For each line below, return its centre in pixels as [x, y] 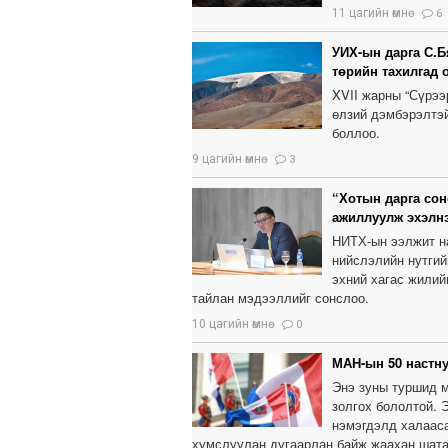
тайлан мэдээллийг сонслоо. [280, 298]
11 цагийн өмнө [370, 13]
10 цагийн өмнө [230, 324]
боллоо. [356, 133]
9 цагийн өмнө [226, 159]
